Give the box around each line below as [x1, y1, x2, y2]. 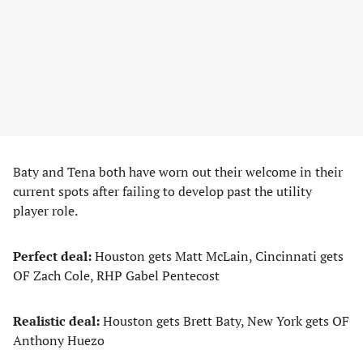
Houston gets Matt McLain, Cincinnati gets [95, 247, 344, 265]
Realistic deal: [13, 312, 103, 330]
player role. [13, 202, 78, 220]
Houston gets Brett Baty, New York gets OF [103, 312, 349, 330]
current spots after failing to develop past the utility [13, 182, 312, 200]
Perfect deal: [13, 247, 95, 265]
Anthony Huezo [13, 331, 105, 349]
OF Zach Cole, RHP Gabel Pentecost [13, 267, 220, 284]
